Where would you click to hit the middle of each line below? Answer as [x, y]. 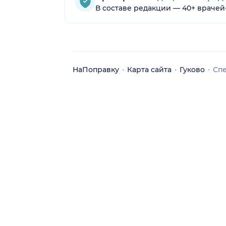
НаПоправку [96, 69]
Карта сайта [149, 69]
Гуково [192, 69]
